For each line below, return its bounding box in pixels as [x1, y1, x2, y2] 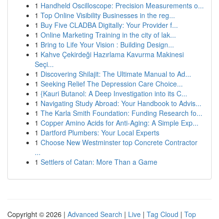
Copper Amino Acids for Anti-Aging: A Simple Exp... [41, 118, 198, 128]
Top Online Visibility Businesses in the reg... [41, 10, 175, 20]
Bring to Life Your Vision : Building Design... [41, 40, 174, 49]
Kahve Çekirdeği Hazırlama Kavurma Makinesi [41, 49, 184, 59]
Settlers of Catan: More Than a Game [41, 157, 157, 167]
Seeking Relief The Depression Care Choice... [41, 79, 183, 88]
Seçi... [35, 59, 54, 69]
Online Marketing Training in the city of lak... [41, 30, 176, 40]
